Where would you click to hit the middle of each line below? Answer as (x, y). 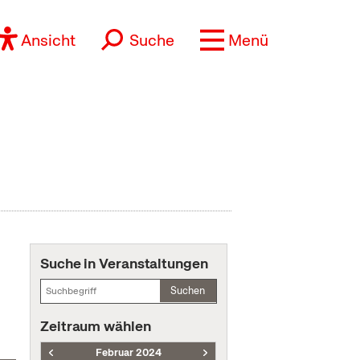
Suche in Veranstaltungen (124, 263)
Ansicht (49, 40)
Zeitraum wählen (96, 326)
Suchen (188, 290)
